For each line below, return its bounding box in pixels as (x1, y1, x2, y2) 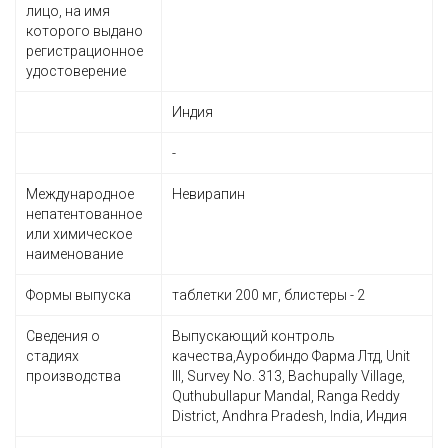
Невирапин (172, 186, 245, 202)
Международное (26, 186, 134, 202)
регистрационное (26, 43, 143, 59)
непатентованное (26, 206, 142, 222)
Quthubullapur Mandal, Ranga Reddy (172, 388, 400, 404)
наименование (26, 246, 123, 262)
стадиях (26, 348, 79, 364)
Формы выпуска (26, 287, 131, 303)
